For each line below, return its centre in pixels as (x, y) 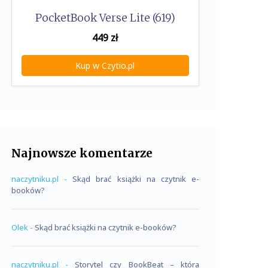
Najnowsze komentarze (82, 153)
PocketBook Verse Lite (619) (105, 18)
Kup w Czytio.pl (105, 66)
